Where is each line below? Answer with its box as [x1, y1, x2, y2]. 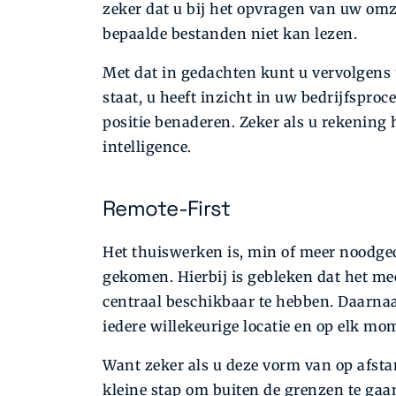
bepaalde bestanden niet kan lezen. [103, 25, 357, 43]
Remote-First [103, 194, 231, 223]
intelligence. [103, 138, 192, 156]
